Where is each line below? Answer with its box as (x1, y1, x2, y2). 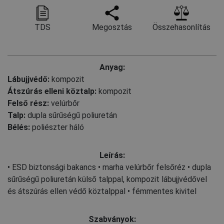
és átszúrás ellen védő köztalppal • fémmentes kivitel (7, 186, 196, 196)
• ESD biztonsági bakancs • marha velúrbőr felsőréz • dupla (7, 162, 211, 172)
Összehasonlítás (152, 22, 211, 32)
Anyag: (99, 62, 125, 72)
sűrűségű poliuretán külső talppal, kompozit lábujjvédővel (7, 174, 207, 184)
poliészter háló (30, 122, 84, 132)
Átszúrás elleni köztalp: (7, 86, 96, 96)
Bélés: (7, 122, 30, 132)
